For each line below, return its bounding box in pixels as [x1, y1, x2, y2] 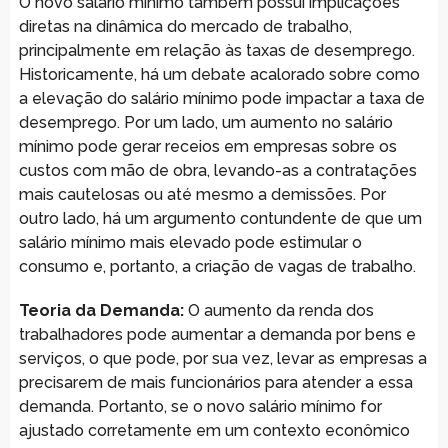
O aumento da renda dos [183, 300, 374, 320]
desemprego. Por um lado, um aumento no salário [18, 112, 393, 132]
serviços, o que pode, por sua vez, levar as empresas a [18, 348, 427, 368]
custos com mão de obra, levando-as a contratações [18, 160, 417, 180]
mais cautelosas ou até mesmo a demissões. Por [18, 184, 386, 204]
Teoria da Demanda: [18, 300, 184, 320]
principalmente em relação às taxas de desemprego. [18, 40, 415, 60]
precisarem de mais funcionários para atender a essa [18, 372, 413, 392]
